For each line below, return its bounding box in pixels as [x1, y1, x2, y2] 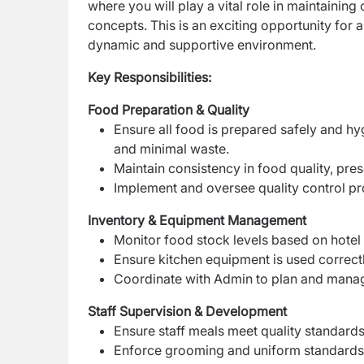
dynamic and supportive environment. [88, 37, 316, 53]
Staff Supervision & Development [88, 303, 287, 319]
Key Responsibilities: [88, 69, 211, 85]
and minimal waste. [114, 141, 229, 157]
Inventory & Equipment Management [88, 212, 306, 228]
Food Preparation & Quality [88, 102, 249, 118]
